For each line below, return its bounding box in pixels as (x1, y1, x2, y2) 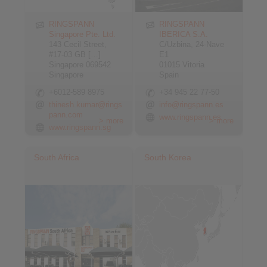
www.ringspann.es (159, 113, 222, 122)
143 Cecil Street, (49, 40, 107, 49)
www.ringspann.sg (49, 123, 111, 132)
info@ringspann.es (159, 100, 224, 109)
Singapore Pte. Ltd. (49, 30, 116, 39)
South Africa (34, 153, 79, 162)
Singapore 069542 (49, 60, 111, 69)
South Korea (144, 153, 192, 162)
